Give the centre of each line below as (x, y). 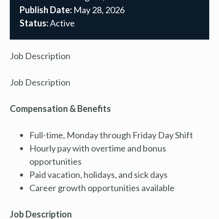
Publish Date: (46, 10)
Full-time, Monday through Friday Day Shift (111, 135)
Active (62, 23)
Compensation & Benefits (60, 108)
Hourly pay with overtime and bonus (98, 148)
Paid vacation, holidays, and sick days (99, 174)
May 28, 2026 (98, 10)
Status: (34, 23)
